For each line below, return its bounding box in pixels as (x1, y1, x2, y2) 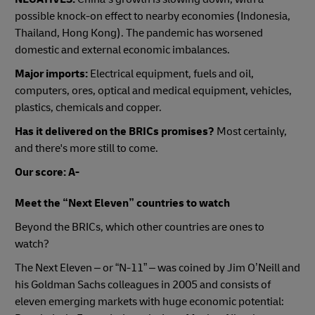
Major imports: (15, 66, 88, 81)
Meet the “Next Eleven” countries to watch (15, 195, 230, 210)
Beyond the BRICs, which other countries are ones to (15, 219, 264, 234)
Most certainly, (214, 124, 287, 139)
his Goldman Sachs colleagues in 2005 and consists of (15, 277, 271, 292)
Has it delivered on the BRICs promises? (15, 124, 214, 139)
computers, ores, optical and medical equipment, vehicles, (15, 83, 292, 98)
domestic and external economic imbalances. (15, 42, 230, 57)
